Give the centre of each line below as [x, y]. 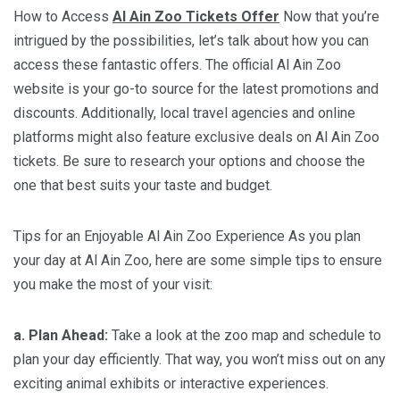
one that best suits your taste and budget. [143, 185]
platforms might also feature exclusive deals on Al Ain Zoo [196, 137]
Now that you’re [329, 16]
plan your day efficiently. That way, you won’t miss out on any [200, 359]
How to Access [63, 16]
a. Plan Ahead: [61, 335]
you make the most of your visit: [113, 284]
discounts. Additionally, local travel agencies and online [184, 112]
